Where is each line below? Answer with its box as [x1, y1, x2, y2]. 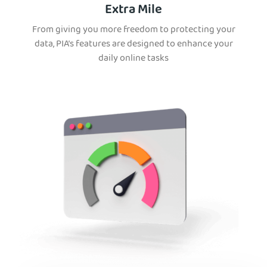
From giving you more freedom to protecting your [32, 22, 235, 39]
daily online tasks [98, 51, 169, 68]
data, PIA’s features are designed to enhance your [34, 36, 233, 54]
